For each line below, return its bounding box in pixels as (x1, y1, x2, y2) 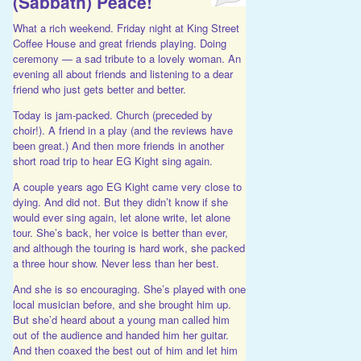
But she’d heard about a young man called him (12, 312, 230, 328)
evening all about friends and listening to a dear (12, 66, 233, 82)
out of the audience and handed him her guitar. (12, 327, 229, 343)
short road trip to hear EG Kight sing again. (12, 153, 213, 169)
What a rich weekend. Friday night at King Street (12, 20, 239, 36)
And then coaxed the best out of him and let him (12, 342, 238, 359)
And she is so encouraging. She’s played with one (12, 281, 246, 297)
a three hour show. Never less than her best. (12, 255, 219, 272)
